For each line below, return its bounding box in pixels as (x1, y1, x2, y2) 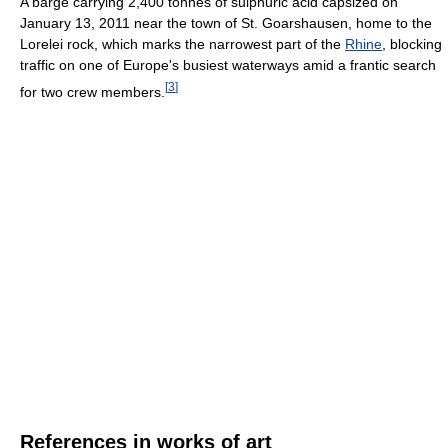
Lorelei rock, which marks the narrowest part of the (20, 35, 345, 52)
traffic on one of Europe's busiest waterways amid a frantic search (20, 56, 436, 73)
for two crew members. (20, 83, 165, 100)
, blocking (382, 35, 442, 52)
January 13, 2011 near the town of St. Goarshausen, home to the (20, 14, 432, 31)
